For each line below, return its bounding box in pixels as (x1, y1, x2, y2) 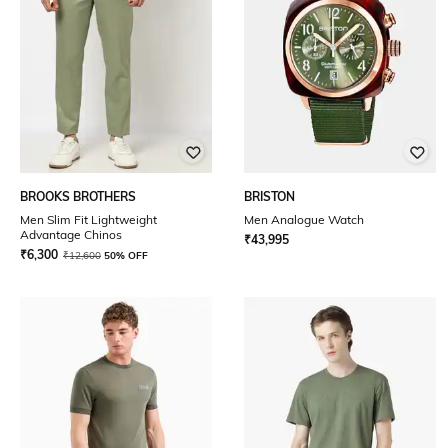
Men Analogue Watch (244, 212, 364, 227)
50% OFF (104, 249, 148, 262)
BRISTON (244, 189, 295, 204)
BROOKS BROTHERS (20, 189, 136, 204)
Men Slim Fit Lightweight (20, 212, 157, 227)
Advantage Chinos (20, 227, 122, 242)
